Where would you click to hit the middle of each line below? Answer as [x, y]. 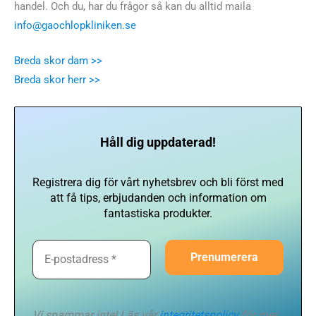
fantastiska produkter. [158, 213]
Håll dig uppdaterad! [158, 142]
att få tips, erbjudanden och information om [158, 197]
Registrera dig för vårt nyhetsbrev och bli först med [158, 182]
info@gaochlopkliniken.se [75, 26]
